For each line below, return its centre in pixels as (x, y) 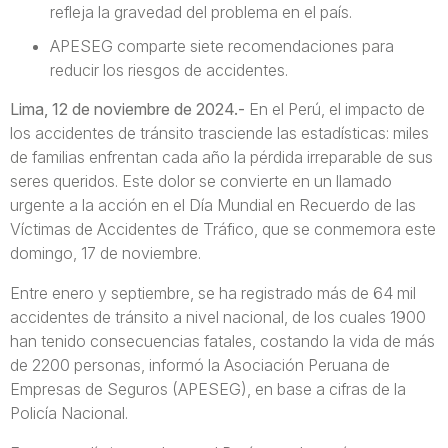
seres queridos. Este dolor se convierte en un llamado (201, 181)
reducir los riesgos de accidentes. (169, 70)
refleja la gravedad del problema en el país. (201, 12)
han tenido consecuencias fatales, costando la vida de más (222, 341)
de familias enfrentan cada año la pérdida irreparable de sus (221, 157)
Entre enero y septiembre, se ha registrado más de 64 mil (213, 293)
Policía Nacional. (69, 413)
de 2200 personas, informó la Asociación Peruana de (200, 365)
